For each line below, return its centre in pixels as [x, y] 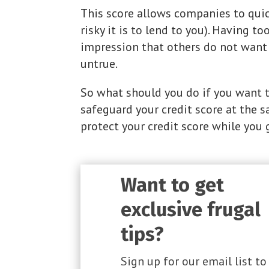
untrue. [99, 64]
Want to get [172, 185]
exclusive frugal [190, 209]
